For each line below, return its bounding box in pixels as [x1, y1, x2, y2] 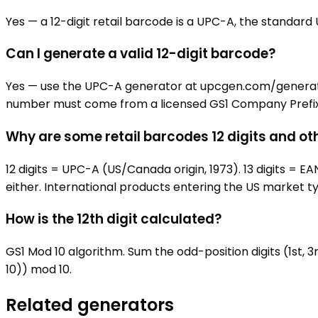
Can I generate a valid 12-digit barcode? [6, 44, 275, 64]
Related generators [6, 292, 174, 317]
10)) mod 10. [6, 261, 72, 278]
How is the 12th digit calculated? [6, 209, 221, 229]
